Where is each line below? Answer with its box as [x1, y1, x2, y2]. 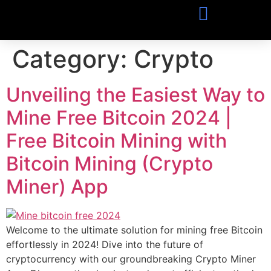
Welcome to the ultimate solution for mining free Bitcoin [6, 224, 263, 236]
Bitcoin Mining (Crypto [6, 152, 213, 175]
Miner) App [6, 175, 108, 198]
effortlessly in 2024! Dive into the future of [6, 238, 203, 250]
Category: [12, 44, 134, 74]
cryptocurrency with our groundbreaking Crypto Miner [6, 253, 256, 265]
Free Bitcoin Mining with [6, 129, 227, 152]
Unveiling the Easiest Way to [6, 83, 265, 106]
